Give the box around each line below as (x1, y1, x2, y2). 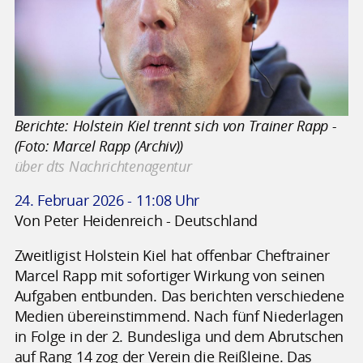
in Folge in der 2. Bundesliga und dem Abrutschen (14, 326, 344, 346)
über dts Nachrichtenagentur (14, 156, 192, 176)
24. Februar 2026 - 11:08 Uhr (14, 190, 200, 211)
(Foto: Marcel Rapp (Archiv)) (14, 135, 184, 156)
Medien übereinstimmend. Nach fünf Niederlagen (14, 305, 344, 326)
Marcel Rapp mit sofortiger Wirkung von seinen (14, 265, 326, 285)
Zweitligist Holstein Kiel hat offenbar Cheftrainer (14, 245, 330, 265)
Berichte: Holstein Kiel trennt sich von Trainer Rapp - (14, 115, 337, 135)
